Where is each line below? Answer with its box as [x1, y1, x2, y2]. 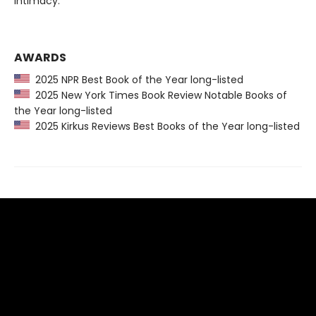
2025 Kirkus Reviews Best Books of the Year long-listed [30, 119, 300, 134]
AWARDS [14, 49, 66, 66]
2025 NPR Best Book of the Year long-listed [30, 73, 243, 87]
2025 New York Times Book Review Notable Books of [30, 88, 287, 103]
